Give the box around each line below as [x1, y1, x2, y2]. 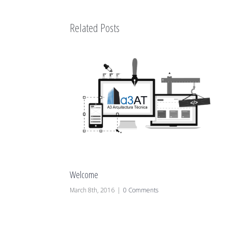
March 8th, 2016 [70, 185, 115, 194]
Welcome [70, 168, 98, 181]
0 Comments [123, 185, 158, 194]
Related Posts [70, 20, 120, 35]
